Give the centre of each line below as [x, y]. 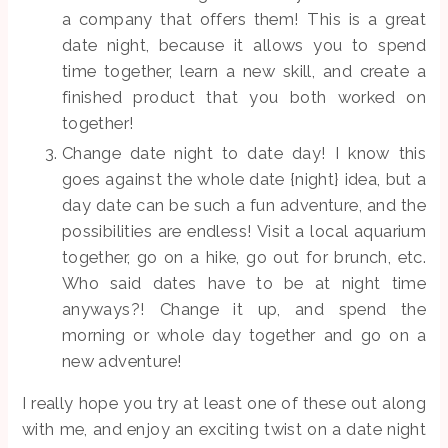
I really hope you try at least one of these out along [224, 403]
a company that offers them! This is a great [244, 18]
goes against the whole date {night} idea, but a [244, 178]
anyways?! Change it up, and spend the [244, 308]
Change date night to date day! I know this [244, 152]
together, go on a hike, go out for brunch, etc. [244, 256]
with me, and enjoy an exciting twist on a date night [224, 429]
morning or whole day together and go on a [244, 334]
